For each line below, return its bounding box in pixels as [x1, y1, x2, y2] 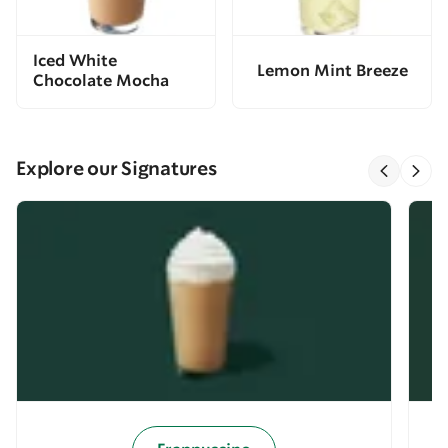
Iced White [33, 53, 117, 69]
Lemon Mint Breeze [256, 63, 408, 79]
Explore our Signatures [16, 160, 217, 179]
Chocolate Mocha [33, 73, 169, 89]
